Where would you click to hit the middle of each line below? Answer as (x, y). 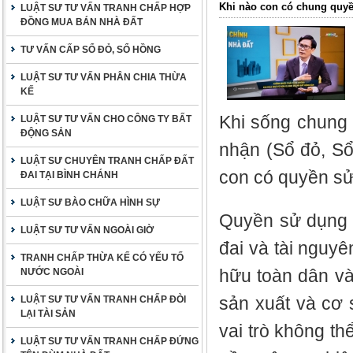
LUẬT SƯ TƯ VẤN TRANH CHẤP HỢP (106, 8)
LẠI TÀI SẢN (48, 314)
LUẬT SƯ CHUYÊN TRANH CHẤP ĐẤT (107, 161)
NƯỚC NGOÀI (52, 272)
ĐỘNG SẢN (46, 133)
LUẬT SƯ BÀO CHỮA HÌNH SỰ (90, 203)
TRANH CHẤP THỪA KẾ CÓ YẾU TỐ (102, 258)
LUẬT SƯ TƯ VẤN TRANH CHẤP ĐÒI (103, 299)
